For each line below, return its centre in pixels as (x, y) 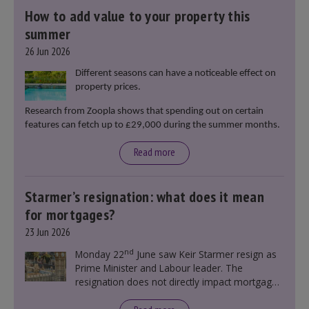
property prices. (108, 88)
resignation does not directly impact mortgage (176, 282)
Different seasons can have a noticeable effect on (175, 74)
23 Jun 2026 (48, 232)
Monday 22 (99, 255)
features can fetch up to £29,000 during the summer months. (153, 126)
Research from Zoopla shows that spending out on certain (144, 112)
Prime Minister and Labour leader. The (159, 268)
